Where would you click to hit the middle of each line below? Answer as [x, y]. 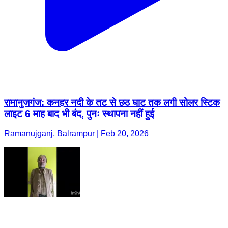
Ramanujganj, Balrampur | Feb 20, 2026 [76, 134]
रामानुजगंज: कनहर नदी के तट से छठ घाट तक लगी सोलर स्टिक [112, 103]
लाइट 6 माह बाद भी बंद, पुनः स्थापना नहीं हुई [79, 114]
